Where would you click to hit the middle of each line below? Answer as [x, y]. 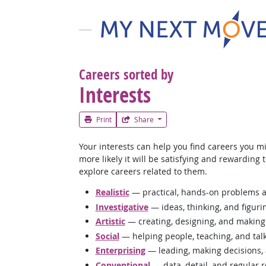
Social [107, 236]
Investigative [122, 207]
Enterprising [120, 250]
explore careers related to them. [143, 171]
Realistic [112, 192]
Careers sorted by [126, 75]
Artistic [110, 221]
